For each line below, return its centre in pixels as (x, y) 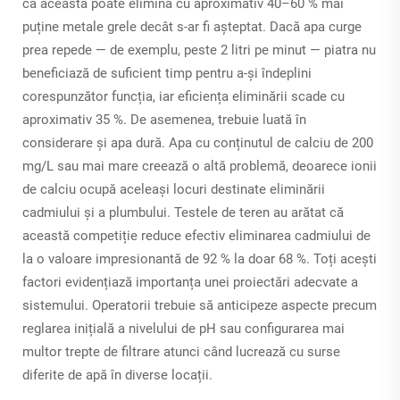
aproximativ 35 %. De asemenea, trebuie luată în (164, 120)
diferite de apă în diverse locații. (117, 375)
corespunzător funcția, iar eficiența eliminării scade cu (183, 97)
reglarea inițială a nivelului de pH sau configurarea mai (183, 329)
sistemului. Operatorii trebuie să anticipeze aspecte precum (200, 306)
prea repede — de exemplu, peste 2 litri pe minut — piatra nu (199, 50)
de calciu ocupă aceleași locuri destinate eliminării (174, 190)
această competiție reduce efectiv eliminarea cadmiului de (196, 236)
